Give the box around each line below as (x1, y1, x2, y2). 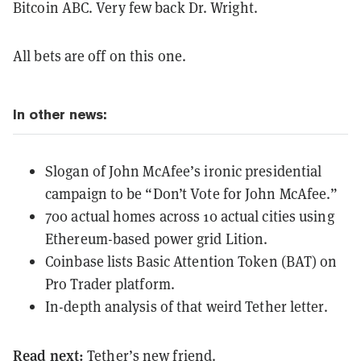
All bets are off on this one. (13, 46, 186, 65)
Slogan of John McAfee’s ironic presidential (45, 161, 322, 180)
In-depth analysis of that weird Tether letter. (45, 297, 328, 316)
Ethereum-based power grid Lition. (45, 229, 268, 248)
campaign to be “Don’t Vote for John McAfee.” (45, 184, 338, 203)
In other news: (13, 106, 106, 122)
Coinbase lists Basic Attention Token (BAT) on (45, 251, 338, 271)
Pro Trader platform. (45, 274, 175, 293)
